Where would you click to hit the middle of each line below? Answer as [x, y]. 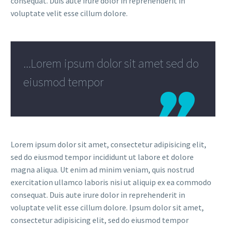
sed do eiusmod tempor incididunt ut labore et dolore [102, 157]
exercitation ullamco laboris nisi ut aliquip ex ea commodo [111, 182]
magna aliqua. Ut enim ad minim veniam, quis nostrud [102, 169]
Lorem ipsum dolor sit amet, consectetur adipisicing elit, [108, 144]
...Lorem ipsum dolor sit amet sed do [111, 63]
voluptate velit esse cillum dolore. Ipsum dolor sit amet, [107, 207]
